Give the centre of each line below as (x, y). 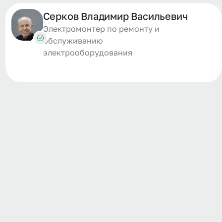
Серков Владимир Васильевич (115, 16)
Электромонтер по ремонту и (101, 29)
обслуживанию (73, 41)
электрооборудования (87, 53)
